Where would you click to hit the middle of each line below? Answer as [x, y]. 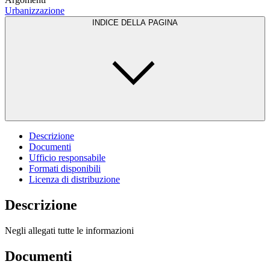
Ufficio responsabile [67, 157]
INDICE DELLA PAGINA [135, 22]
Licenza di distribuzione [74, 179]
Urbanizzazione [35, 10]
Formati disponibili [65, 168]
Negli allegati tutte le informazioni [69, 230]
